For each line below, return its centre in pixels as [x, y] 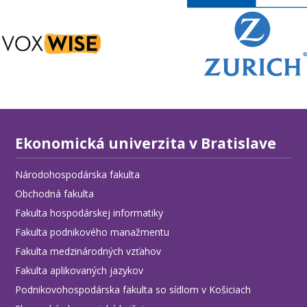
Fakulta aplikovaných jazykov [79, 270]
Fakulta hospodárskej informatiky [89, 213]
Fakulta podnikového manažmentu [93, 232]
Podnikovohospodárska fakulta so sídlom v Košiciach [133, 290]
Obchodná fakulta [55, 194]
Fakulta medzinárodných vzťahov [88, 251]
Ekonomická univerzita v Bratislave [146, 143]
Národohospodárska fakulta [78, 174]
